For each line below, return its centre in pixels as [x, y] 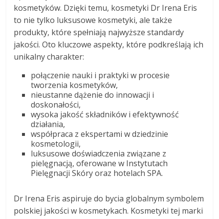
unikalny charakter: [49, 57]
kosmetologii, [56, 144]
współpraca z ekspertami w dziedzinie [100, 134]
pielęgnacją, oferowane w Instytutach [99, 164]
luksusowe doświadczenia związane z [99, 154]
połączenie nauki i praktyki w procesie [100, 76]
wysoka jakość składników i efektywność [105, 115]
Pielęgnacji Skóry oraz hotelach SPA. [97, 173]
